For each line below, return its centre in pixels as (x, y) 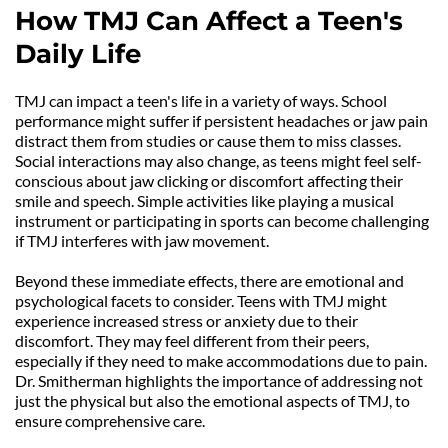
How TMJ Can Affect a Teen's (209, 21)
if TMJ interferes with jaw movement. (142, 241)
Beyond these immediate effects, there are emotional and (209, 281)
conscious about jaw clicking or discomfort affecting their (209, 181)
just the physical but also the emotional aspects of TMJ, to (212, 401)
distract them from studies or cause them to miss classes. (208, 141)
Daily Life (78, 54)
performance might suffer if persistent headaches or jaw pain (221, 121)
